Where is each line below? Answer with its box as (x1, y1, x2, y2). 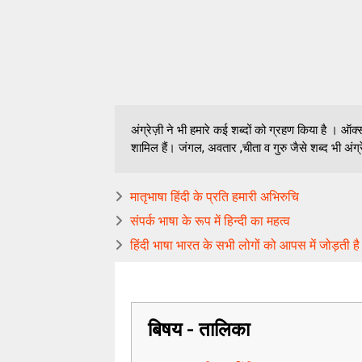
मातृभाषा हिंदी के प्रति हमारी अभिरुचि (130, 189, 299, 204)
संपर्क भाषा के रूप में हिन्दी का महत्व (130, 213, 290, 229)
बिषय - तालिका (148, 318, 250, 341)
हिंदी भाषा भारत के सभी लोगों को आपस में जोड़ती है (130, 238, 360, 253)
